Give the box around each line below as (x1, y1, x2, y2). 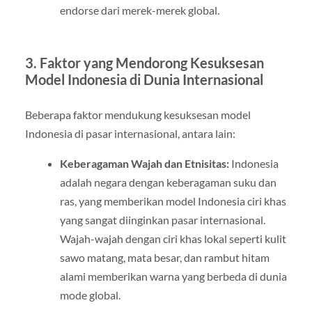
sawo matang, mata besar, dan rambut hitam (59, 251, 270, 265)
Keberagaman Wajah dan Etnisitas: (59, 157, 229, 171)
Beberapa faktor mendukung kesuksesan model (24, 108, 251, 122)
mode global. (59, 288, 120, 302)
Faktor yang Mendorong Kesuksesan (39, 54, 264, 72)
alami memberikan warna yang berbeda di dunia (59, 270, 287, 283)
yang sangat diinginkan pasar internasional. (59, 213, 265, 227)
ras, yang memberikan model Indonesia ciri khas (59, 194, 286, 208)
